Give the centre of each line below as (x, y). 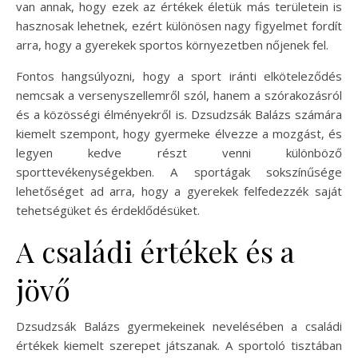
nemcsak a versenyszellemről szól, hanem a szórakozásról (179, 95)
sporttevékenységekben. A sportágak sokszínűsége (179, 171)
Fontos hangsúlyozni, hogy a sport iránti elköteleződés (179, 76)
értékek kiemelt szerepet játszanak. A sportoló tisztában (179, 345)
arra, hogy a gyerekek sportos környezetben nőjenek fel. (172, 44)
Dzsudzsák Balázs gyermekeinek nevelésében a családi (179, 326)
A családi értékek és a (155, 251)
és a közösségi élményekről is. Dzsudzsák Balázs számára (179, 114)
